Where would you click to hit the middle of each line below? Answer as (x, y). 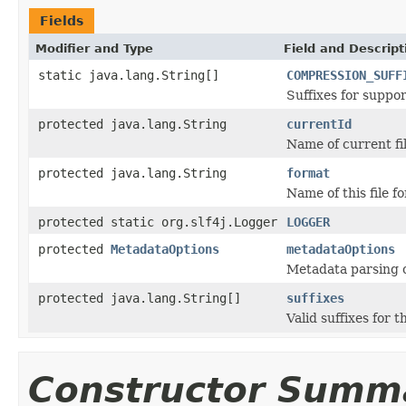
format (308, 173)
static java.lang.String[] (129, 75)
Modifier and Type (94, 48)
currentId (319, 124)
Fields (62, 20)
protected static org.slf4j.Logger (158, 222)
